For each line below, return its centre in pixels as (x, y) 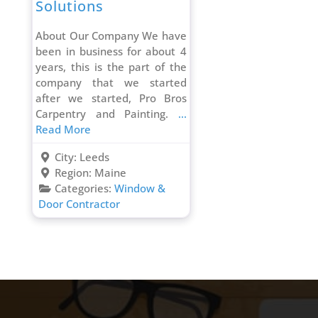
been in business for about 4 (111, 51)
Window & (140, 188)
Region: (75, 173)
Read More (64, 130)
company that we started (111, 83)
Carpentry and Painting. (107, 114)
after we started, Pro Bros (111, 98)
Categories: (85, 188)
